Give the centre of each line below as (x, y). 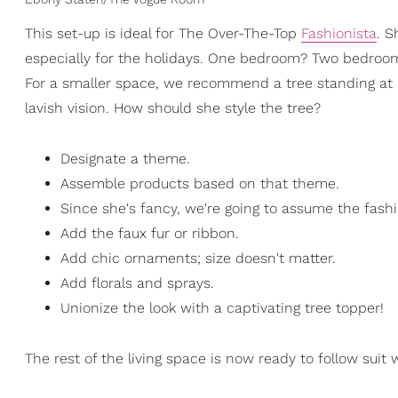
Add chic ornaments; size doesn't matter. (198, 258)
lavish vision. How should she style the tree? (173, 108)
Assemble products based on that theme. (200, 183)
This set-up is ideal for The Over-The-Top (163, 33)
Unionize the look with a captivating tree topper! (222, 307)
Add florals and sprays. (137, 283)
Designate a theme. (125, 158)
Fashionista (339, 33)
